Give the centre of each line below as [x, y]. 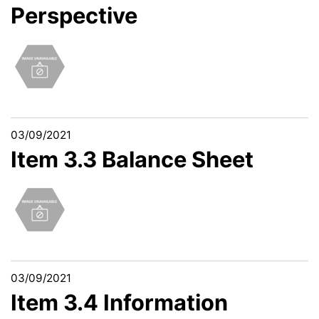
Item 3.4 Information [119, 303]
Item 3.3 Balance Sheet [132, 159]
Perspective [74, 15]
